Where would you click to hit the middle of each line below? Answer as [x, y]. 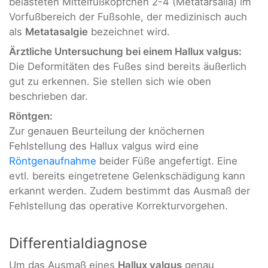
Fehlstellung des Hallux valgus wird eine [104, 146]
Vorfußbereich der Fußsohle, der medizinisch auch [128, 16]
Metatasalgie [57, 31]
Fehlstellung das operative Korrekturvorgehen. [118, 206]
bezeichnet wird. [129, 31]
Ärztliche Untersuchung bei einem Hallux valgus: [125, 52]
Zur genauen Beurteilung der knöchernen [107, 131]
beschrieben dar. [48, 97]
